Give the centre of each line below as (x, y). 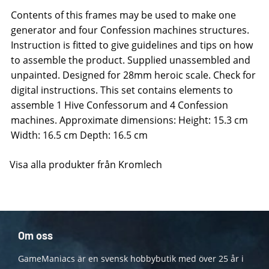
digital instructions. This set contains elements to (122, 90)
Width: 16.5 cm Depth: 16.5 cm (79, 135)
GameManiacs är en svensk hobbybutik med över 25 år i (131, 259)
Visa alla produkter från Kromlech (86, 165)
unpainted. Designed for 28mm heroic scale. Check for (133, 75)
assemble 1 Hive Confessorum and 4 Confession (119, 105)
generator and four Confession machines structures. (130, 30)
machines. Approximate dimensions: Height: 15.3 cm (129, 120)
